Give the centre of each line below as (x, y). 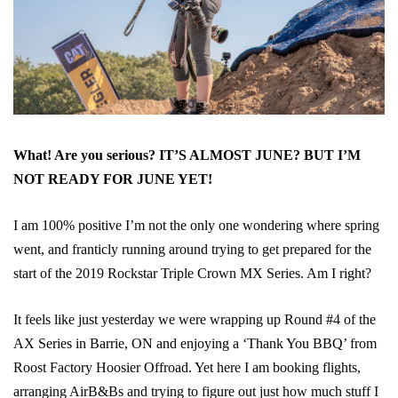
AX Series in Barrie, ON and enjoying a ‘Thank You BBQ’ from (195, 343)
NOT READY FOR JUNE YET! (113, 179)
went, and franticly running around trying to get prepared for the (192, 249)
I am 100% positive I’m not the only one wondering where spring (196, 225)
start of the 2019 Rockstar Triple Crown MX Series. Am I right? (192, 273)
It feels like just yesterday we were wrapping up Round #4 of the (195, 319)
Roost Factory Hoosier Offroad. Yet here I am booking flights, (187, 367)
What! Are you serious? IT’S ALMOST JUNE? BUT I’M (187, 155)
